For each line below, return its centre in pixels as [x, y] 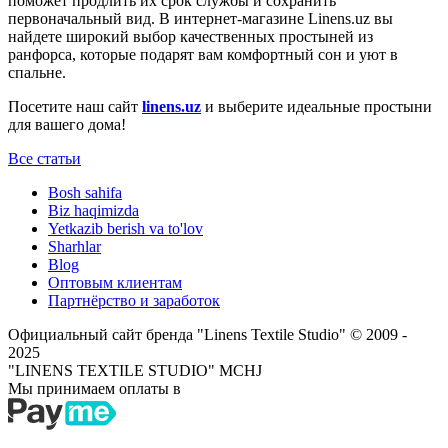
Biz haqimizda [93, 210]
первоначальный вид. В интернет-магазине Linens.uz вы [200, 18]
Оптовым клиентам [115, 282]
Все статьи [44, 158]
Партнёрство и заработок [134, 300]
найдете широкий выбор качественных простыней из [190, 36]
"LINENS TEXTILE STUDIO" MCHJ [135, 370]
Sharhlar [74, 246]
